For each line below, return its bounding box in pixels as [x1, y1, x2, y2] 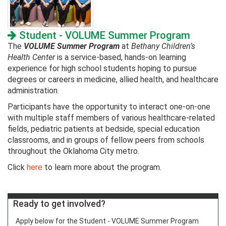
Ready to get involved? [13, 198, 105, 209]
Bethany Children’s [131, 41, 195, 51]
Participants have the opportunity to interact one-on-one [8, 102, 210, 112]
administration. [8, 86, 61, 96]
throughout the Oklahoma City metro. [8, 146, 139, 156]
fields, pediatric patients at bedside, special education [8, 124, 200, 134]
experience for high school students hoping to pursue [8, 64, 197, 74]
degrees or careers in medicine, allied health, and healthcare [8, 75, 218, 85]
